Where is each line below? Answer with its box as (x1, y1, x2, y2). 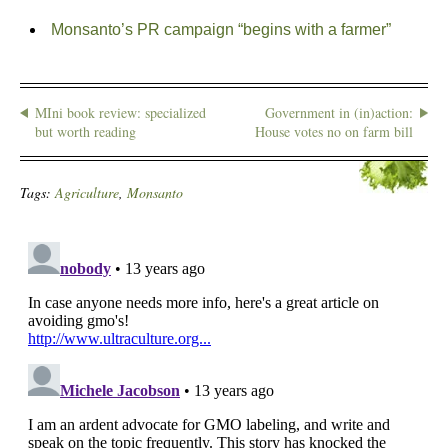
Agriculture (55, 183, 119, 202)
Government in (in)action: (265, 103, 413, 122)
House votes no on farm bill (255, 122, 413, 141)
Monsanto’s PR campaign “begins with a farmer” (50, 21, 391, 38)
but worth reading (35, 122, 136, 141)
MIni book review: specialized (35, 103, 206, 122)
